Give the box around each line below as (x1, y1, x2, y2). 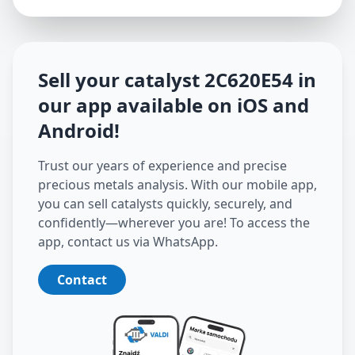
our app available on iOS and (38, 92, 309, 119)
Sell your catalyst (38, 67, 200, 94)
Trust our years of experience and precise (38, 157, 287, 175)
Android (38, 117, 114, 144)
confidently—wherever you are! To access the (38, 214, 310, 232)
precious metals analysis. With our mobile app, (38, 176, 317, 194)
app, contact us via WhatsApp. (38, 233, 218, 251)
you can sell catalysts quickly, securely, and (38, 195, 292, 213)
